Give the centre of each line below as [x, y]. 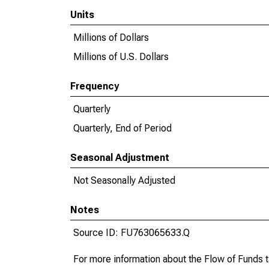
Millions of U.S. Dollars [121, 57]
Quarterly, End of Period [122, 128]
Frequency [95, 86]
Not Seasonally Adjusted [124, 180]
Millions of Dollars [111, 38]
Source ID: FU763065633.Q [131, 233]
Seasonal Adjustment [120, 158]
